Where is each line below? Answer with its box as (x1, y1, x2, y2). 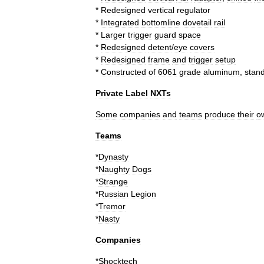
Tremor (98, 202, 126, 211)
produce (204, 110, 235, 119)
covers (190, 42, 214, 52)
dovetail (183, 18, 212, 27)
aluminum (203, 67, 240, 77)
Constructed (101, 67, 146, 77)
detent (148, 42, 171, 52)
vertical (148, 5, 174, 15)
